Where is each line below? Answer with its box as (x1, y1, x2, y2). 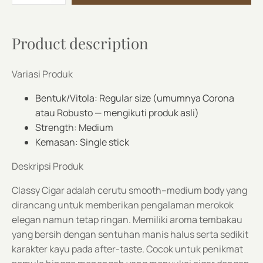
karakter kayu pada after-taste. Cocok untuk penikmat (12, 242, 243, 255)
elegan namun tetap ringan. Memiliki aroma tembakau (12, 213, 242, 226)
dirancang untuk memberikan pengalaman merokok (12, 198, 234, 211)
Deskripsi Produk (12, 160, 83, 173)
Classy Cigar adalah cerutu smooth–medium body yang (12, 184, 247, 197)
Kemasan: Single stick (35, 136, 129, 149)
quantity (11, 1, 39, 11)
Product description (12, 33, 149, 53)
